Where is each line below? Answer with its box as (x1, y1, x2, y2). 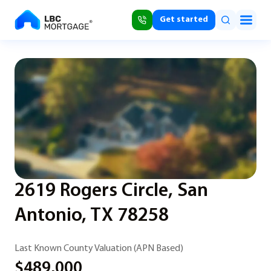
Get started (160, 15, 208, 24)
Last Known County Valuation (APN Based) (15, 244, 183, 253)
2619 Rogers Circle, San (15, 181, 208, 201)
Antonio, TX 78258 (15, 206, 169, 226)
